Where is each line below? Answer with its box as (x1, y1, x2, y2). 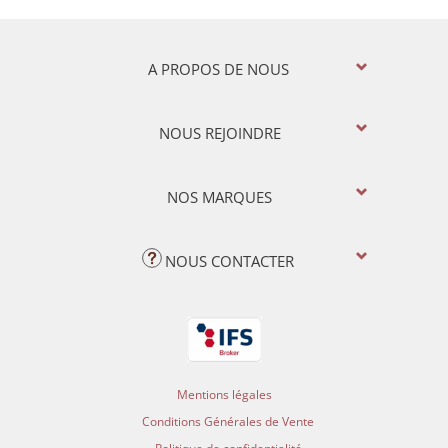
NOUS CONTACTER (165, 251, 294, 271)
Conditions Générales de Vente (142, 412, 314, 430)
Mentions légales (176, 385, 272, 403)
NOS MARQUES (167, 187, 272, 207)
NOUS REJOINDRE (158, 123, 281, 143)
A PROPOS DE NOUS (147, 59, 289, 79)
